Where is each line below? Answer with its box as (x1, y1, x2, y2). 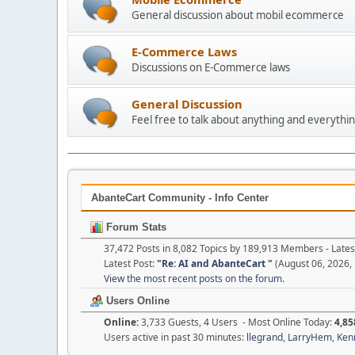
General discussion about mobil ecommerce (132, 7, 344, 22)
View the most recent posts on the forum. (104, 271, 284, 285)
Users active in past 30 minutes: (104, 330, 246, 344)
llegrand (246, 330, 283, 344)
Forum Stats (103, 220, 166, 233)
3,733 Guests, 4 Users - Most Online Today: (141, 315, 334, 329)
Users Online (103, 294, 170, 307)
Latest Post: (104, 256, 157, 270)
